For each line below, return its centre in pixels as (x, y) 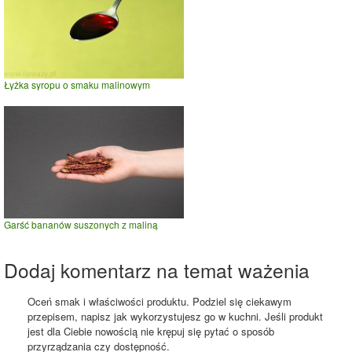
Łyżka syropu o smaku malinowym (77, 85)
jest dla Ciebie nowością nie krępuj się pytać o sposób (151, 332)
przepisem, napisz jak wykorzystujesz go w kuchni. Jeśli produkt (175, 317)
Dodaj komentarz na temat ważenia (157, 270)
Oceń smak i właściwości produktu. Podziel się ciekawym (159, 302)
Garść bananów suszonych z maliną (81, 225)
